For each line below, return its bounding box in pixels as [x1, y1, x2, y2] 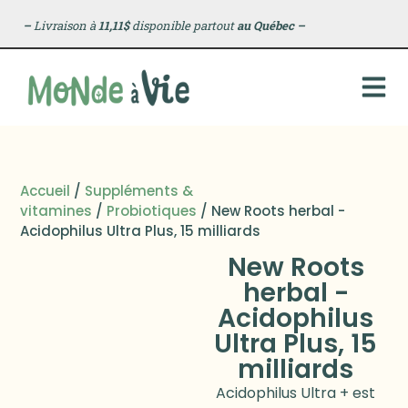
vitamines [20, 200, 93, 220]
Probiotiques [107, 200, 198, 220]
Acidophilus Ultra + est [216, 382, 376, 403]
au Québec [236, 17, 294, 34]
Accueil [20, 180, 71, 200]
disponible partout [128, 17, 237, 34]
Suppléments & [85, 180, 194, 200]
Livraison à [30, 17, 98, 34]
